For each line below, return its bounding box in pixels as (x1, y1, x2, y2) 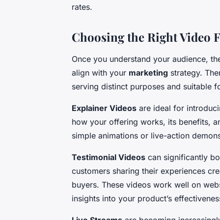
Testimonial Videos (72, 152, 145, 163)
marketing (129, 68, 168, 78)
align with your (72, 68, 129, 78)
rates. (72, 2, 92, 12)
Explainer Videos (72, 103, 137, 113)
